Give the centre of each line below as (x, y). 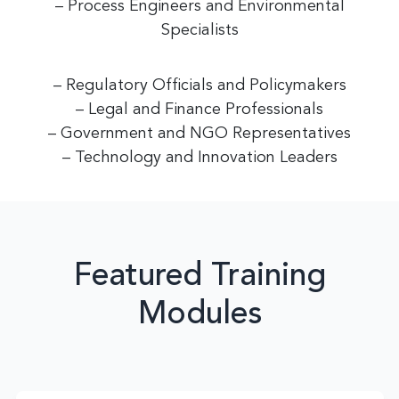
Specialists (199, 30)
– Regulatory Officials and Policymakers (199, 85)
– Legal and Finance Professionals (199, 110)
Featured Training (199, 277)
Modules (199, 315)
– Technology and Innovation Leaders (199, 158)
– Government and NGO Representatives (199, 134)
